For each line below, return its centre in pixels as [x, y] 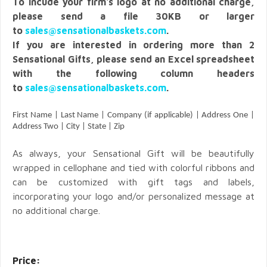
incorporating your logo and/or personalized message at [133, 196]
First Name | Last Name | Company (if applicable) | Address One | [133, 115]
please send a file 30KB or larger [133, 16]
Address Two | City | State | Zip [69, 126]
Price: [27, 260]
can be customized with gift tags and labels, [133, 181]
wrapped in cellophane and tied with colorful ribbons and [133, 167]
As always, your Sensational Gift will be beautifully [133, 153]
